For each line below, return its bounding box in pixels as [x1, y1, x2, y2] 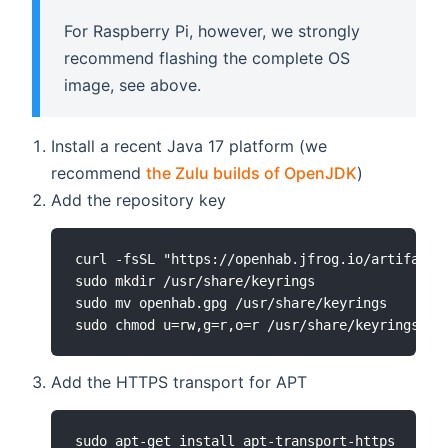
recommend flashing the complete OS [64, 48, 350, 69]
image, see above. [64, 75, 201, 96]
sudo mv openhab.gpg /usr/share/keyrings [75, 294, 388, 311]
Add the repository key [51, 190, 227, 211]
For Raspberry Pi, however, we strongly [64, 21, 360, 42]
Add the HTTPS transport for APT [51, 372, 308, 393]
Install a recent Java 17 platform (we [51, 136, 328, 157]
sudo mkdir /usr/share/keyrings [75, 272, 316, 289]
